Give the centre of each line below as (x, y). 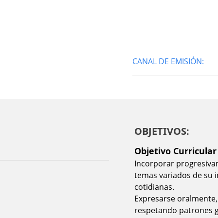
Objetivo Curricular (175, 151)
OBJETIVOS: (162, 131)
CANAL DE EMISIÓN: (168, 61)
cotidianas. (154, 187)
